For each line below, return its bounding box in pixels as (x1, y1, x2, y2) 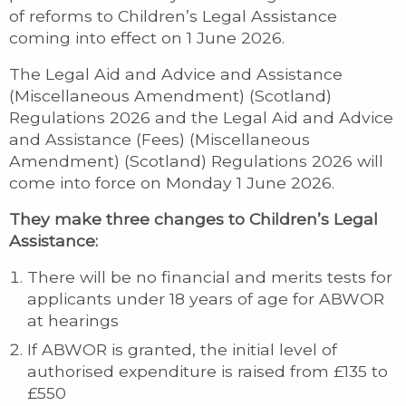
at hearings (27, 310, 119, 330)
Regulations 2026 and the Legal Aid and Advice (9, 107, 393, 127)
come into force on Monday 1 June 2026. (9, 172, 334, 192)
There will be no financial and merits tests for (27, 266, 392, 286)
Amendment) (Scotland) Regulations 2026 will (9, 150, 383, 170)
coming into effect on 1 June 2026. (9, 27, 285, 47)
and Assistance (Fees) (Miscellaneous (9, 129, 310, 149)
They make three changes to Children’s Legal (9, 208, 378, 228)
